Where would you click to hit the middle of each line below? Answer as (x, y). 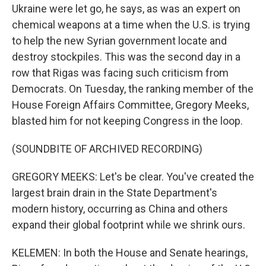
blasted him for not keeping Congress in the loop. (127, 121)
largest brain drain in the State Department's (115, 193)
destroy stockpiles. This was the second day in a (126, 57)
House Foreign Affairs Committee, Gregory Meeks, (130, 105)
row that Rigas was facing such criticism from (120, 73)
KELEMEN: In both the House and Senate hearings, (130, 253)
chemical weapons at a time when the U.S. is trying (131, 25)
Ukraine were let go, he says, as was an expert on (126, 9)
